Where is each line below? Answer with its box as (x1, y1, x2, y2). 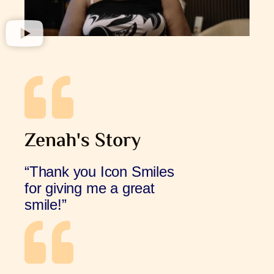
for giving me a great (24, 179, 155, 196)
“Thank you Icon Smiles (24, 163, 174, 180)
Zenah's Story (24, 125, 141, 157)
